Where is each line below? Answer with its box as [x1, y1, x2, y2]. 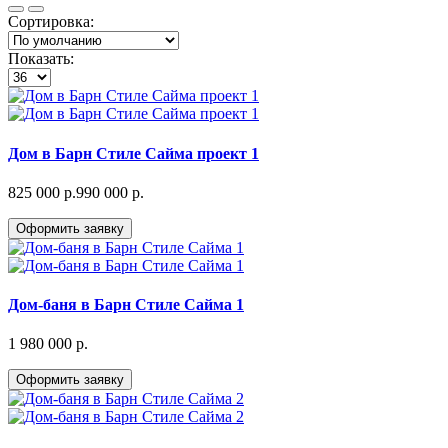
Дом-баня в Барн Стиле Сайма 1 [8, 296, 244, 314]
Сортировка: [8, 13, 94, 31]
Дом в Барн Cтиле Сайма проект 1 [8, 144, 259, 162]
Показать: [8, 50, 74, 68]
